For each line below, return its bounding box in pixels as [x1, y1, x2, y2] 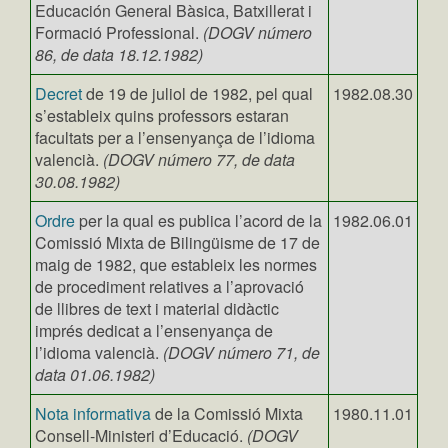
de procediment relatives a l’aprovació [35, 275, 304, 298]
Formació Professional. [35, 21, 203, 44]
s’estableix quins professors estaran [35, 104, 289, 127]
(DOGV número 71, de [163, 341, 320, 364]
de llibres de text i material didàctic [35, 297, 279, 320]
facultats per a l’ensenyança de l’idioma [35, 126, 315, 149]
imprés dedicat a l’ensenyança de [35, 319, 273, 342]
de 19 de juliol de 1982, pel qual [82, 82, 313, 105]
